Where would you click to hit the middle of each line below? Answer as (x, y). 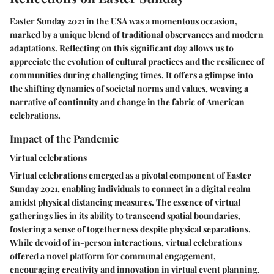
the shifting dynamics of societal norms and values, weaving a (129, 88)
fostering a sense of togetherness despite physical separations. (130, 229)
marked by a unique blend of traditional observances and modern (137, 34)
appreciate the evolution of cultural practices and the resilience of (137, 61)
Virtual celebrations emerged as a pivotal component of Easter (131, 175)
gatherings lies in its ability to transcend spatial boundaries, (125, 215)
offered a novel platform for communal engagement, (113, 256)
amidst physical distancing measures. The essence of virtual (125, 202)
